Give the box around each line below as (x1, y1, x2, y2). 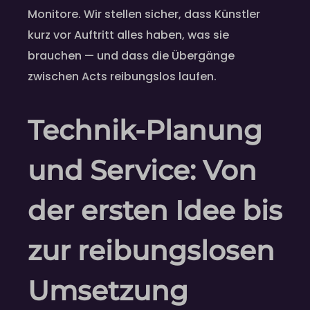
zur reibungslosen (28, 233, 275, 267)
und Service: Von (28, 153, 257, 187)
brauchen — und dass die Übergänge (28, 48, 235, 64)
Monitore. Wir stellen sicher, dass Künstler (28, 6, 260, 23)
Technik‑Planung (28, 113, 262, 147)
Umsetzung (28, 273, 188, 307)
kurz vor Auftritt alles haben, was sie (28, 27, 229, 44)
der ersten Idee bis (28, 193, 282, 227)
